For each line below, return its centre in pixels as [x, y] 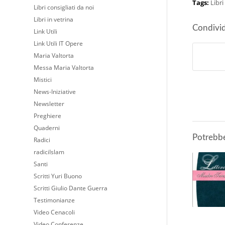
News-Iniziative [55, 92]
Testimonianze [54, 200]
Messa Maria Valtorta [64, 68]
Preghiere [47, 116]
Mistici [43, 80]
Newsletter [49, 104]
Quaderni [47, 128]
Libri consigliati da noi [64, 7]
